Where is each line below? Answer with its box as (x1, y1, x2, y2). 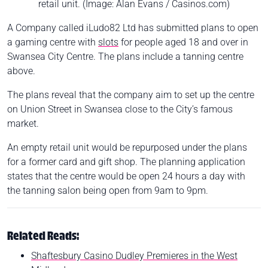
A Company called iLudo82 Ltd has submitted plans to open (7, 22, 258, 33)
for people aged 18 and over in (118, 36, 248, 48)
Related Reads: (7, 227, 79, 246)
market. (7, 117, 41, 129)
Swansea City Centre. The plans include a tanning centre (7, 50, 243, 62)
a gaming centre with (7, 36, 98, 48)
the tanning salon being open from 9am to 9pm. (7, 184, 213, 196)
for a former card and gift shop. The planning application (7, 156, 245, 167)
